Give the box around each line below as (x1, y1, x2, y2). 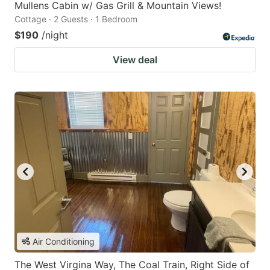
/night (42, 28, 68, 41)
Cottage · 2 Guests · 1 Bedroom (14, 13, 137, 24)
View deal (113, 53, 157, 66)
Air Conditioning (33, 236, 95, 246)
